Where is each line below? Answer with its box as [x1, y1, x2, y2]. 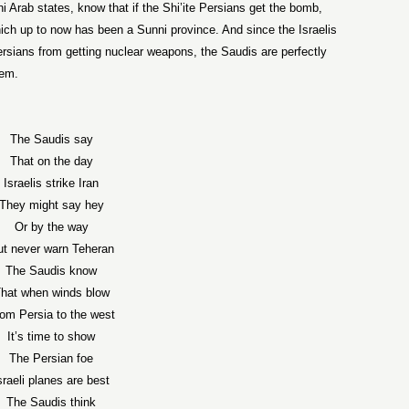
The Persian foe [9, 351, 94, 365]
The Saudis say [9, 132, 93, 146]
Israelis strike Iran [4, 176, 100, 190]
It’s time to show [7, 330, 96, 343]
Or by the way [14, 220, 89, 234]
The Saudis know [5, 264, 98, 278]
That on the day [9, 154, 93, 168]
